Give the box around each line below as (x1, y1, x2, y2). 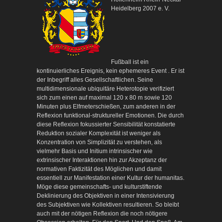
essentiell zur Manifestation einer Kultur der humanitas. (37, 174, 184, 181)
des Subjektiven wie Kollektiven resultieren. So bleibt (37, 201, 179, 208)
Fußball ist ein (111, 58, 149, 65)
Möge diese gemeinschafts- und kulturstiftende (37, 183, 162, 190)
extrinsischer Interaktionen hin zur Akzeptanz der (37, 156, 167, 164)
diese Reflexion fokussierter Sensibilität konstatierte (37, 120, 175, 128)
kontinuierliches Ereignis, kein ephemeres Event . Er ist (37, 67, 184, 74)
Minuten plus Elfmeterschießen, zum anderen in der (37, 103, 175, 110)
